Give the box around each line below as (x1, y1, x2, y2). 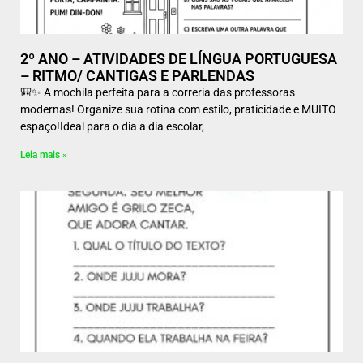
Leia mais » (20, 149, 67, 160)
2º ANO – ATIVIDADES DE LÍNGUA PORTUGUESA (20, 50, 337, 67)
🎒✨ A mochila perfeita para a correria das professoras (20, 86, 295, 99)
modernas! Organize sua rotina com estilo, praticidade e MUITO (20, 103, 336, 116)
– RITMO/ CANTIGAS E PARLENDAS (20, 67, 254, 84)
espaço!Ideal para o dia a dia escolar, (20, 120, 204, 133)
